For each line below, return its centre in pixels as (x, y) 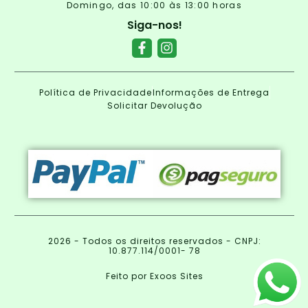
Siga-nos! (154, 25)
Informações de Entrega (211, 93)
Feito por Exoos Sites (154, 276)
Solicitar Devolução (154, 106)
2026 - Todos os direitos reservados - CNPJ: (154, 241)
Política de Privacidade (95, 93)
